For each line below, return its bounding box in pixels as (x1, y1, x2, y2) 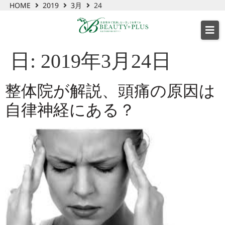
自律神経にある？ (5, 101, 135, 120)
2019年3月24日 (41, 50, 171, 73)
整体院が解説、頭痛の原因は (5, 82, 215, 100)
